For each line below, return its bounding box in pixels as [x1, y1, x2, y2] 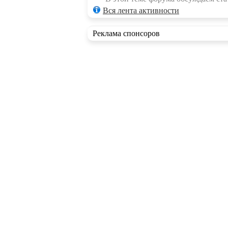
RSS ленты [100, 215, 138, 224]
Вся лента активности [103, 6, 179, 15]
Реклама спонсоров [93, 29, 160, 38]
